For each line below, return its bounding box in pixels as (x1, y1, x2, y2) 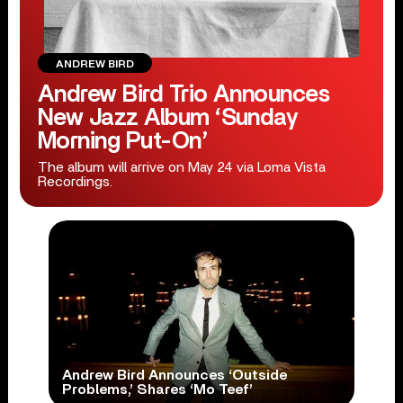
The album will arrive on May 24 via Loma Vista (37, 160, 326, 175)
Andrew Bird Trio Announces (37, 83, 330, 106)
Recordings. (37, 175, 112, 189)
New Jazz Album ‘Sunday (37, 106, 299, 130)
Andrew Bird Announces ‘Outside (61, 368, 287, 383)
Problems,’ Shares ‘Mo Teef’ (61, 382, 253, 398)
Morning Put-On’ (37, 130, 208, 153)
